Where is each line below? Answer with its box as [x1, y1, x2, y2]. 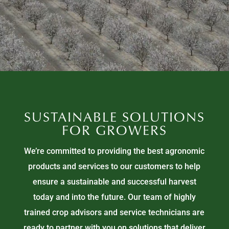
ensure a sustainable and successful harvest [32, 177, 196, 187]
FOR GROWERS [61, 125, 167, 139]
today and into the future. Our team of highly [33, 192, 196, 202]
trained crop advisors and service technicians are [24, 208, 205, 217]
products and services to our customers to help [28, 162, 201, 171]
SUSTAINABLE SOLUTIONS [24, 112, 205, 125]
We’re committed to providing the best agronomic [24, 146, 205, 156]
